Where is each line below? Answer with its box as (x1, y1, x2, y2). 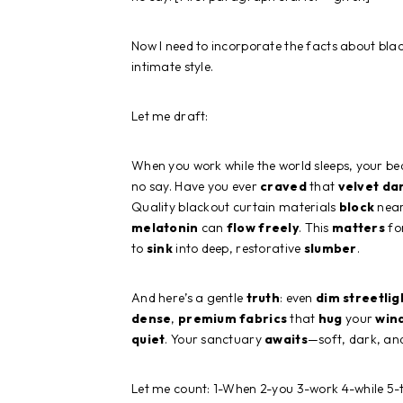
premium (177, 309, 237, 327)
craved (260, 177, 307, 194)
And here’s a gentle (131, 289, 246, 306)
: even (280, 289, 316, 306)
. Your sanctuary (165, 330, 265, 347)
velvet (337, 177, 380, 194)
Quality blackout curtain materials (131, 198, 339, 215)
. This (299, 219, 332, 236)
